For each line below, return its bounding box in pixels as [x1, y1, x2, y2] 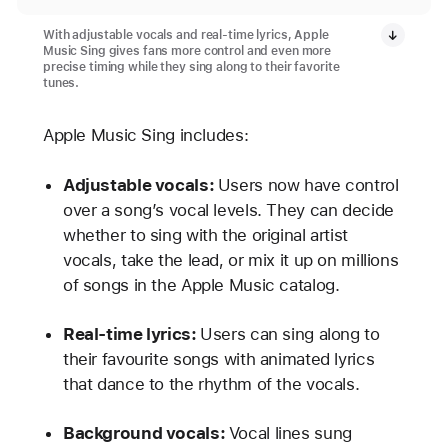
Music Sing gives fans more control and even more [42, 44, 332, 59]
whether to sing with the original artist [62, 224, 348, 245]
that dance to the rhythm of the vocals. [62, 373, 360, 394]
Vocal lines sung [228, 422, 352, 443]
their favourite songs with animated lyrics [62, 348, 375, 369]
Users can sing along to [200, 323, 380, 344]
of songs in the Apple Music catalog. [62, 274, 340, 295]
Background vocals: [62, 422, 229, 443]
